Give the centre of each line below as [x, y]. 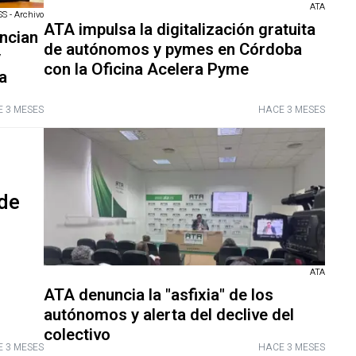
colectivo [77, 335]
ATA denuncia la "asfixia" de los [158, 295]
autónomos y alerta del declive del [168, 315]
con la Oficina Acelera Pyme [146, 69]
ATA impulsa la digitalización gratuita [179, 29]
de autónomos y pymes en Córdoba [172, 49]
